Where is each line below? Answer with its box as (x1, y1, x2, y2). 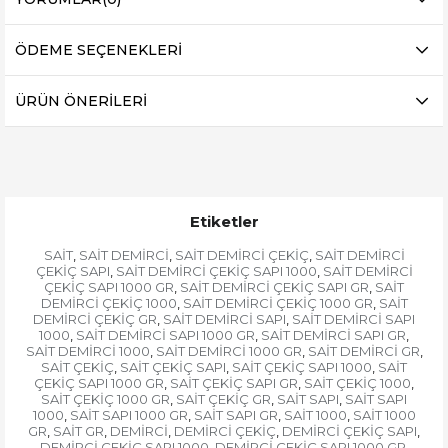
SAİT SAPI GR (193, 407, 278, 424)
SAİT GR (53, 423, 104, 440)
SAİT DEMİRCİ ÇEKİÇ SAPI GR (180, 279, 369, 296)
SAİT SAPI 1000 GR (69, 407, 188, 424)
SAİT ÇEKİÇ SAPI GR (170, 375, 298, 392)
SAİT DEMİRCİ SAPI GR (261, 327, 406, 344)
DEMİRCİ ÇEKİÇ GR (33, 311, 157, 328)
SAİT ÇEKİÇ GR (176, 391, 271, 408)
